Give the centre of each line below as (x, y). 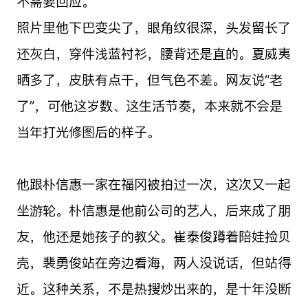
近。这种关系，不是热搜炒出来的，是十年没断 (153, 288)
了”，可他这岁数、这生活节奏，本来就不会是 (149, 106)
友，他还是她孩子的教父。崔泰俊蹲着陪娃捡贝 (153, 236)
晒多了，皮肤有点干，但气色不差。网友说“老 (149, 79)
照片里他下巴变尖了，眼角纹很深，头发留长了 (153, 27)
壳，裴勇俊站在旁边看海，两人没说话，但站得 (153, 262)
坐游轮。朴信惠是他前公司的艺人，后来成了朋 (153, 210)
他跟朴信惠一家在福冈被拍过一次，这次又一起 (153, 184)
